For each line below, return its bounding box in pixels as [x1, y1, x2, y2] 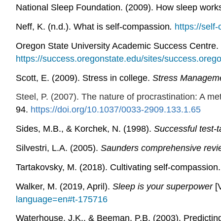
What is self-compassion [74, 21, 170, 32]
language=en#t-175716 [16, 194, 108, 204]
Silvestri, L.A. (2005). [16, 143, 101, 153]
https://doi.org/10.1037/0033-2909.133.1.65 [31, 105, 201, 115]
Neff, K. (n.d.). [16, 21, 74, 32]
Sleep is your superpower [112, 181, 213, 191]
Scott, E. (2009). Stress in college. [16, 73, 152, 83]
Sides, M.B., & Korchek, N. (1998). [16, 124, 154, 134]
